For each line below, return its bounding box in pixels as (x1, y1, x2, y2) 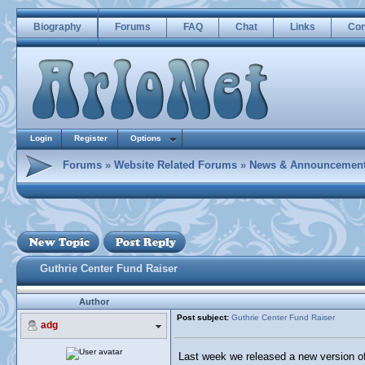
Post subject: (177, 313, 229, 322)
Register (74, 134, 108, 143)
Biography (33, 21, 81, 33)
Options (130, 134, 161, 143)
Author (79, 297, 109, 306)
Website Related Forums (114, 159, 237, 171)
